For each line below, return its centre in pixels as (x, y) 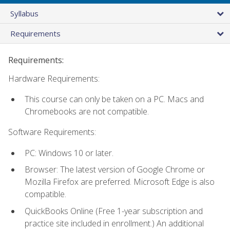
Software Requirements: (52, 132)
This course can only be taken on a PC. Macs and (114, 99)
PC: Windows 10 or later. (69, 153)
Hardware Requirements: (54, 78)
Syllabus (24, 13)
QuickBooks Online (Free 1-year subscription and (114, 211)
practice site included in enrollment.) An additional (114, 223)
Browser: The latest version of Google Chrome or (115, 170)
